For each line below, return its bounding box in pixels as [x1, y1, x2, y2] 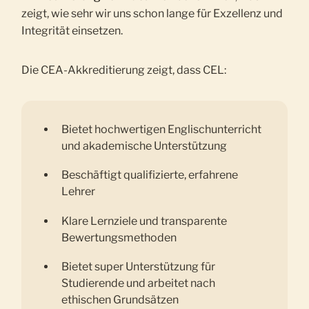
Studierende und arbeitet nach [61, 276, 216, 290]
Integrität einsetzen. [21, 23, 123, 37]
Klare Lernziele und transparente [61, 214, 228, 228]
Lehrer [61, 185, 96, 199]
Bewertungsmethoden [61, 230, 177, 244]
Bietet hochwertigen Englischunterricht [61, 122, 262, 136]
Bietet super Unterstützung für [61, 259, 216, 273]
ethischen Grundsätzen [61, 292, 179, 306]
